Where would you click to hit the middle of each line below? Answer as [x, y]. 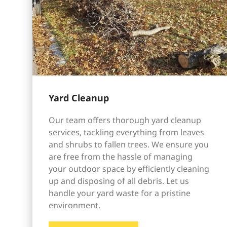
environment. [74, 205]
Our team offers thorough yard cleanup [125, 120]
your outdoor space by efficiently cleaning [129, 169]
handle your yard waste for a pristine [120, 193]
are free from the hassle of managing [121, 157]
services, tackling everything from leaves [126, 133]
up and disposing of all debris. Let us [119, 181]
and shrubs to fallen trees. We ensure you [129, 145]
